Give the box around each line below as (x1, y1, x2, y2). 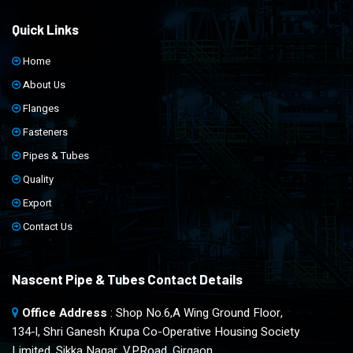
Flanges (20, 101, 59, 116)
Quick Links (12, 21, 79, 37)
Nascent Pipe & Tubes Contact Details (12, 271, 243, 287)
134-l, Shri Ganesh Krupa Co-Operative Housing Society (12, 323, 299, 340)
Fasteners (20, 124, 68, 139)
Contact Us (20, 219, 72, 234)
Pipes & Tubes (20, 148, 89, 163)
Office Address (22, 304, 107, 321)
